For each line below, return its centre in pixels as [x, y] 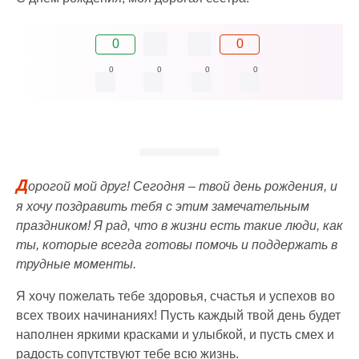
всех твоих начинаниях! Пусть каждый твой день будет [178, 315]
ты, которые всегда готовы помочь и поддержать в [177, 244]
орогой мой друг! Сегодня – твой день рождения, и [183, 186]
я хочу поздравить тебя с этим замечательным [163, 206]
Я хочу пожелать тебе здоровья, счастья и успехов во [175, 296]
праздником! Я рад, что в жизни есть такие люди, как [179, 225]
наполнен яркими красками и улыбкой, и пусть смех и [175, 334]
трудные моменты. [76, 264]
